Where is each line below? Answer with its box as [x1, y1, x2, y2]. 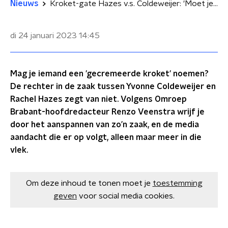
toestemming [152, 179, 203, 187]
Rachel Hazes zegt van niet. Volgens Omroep [10, 95, 187, 103]
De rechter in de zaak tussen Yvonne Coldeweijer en [10, 82, 216, 91]
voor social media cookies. [79, 192, 175, 200]
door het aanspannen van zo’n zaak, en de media [10, 121, 199, 129]
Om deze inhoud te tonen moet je [25, 179, 151, 187]
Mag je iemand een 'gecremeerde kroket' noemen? [10, 70, 209, 78]
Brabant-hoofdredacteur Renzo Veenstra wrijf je [10, 108, 205, 116]
